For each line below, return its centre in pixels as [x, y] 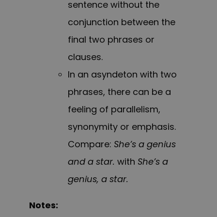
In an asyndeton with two [122, 75]
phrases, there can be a [119, 92]
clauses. [85, 57]
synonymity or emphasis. [122, 127]
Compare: [91, 144]
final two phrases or [111, 40]
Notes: [44, 205]
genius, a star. [98, 179]
